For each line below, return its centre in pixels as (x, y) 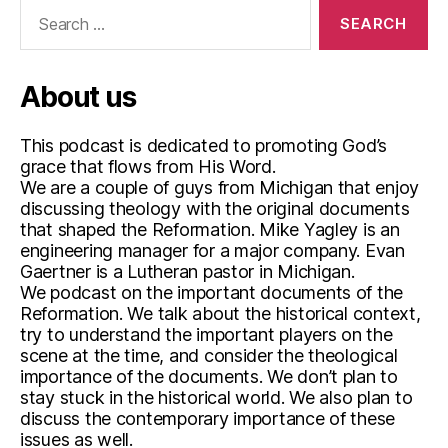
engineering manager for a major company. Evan (212, 251)
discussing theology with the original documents (215, 209)
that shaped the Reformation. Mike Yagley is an (210, 230)
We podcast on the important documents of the (212, 293)
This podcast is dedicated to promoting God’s (204, 146)
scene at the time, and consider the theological (209, 356)
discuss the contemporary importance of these (208, 419)
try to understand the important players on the (206, 335)
